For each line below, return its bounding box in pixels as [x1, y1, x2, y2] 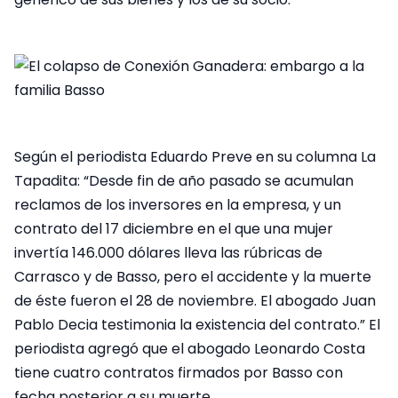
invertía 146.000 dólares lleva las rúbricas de [14, 243, 322, 264]
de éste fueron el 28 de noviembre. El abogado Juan [14, 291, 376, 312]
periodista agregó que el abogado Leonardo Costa [14, 338, 365, 360]
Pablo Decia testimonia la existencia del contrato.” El [14, 314, 380, 336]
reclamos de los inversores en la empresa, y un [14, 195, 341, 216]
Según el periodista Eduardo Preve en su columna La [14, 147, 376, 168]
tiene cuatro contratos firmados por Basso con [14, 362, 343, 384]
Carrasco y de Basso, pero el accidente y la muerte [14, 267, 371, 288]
